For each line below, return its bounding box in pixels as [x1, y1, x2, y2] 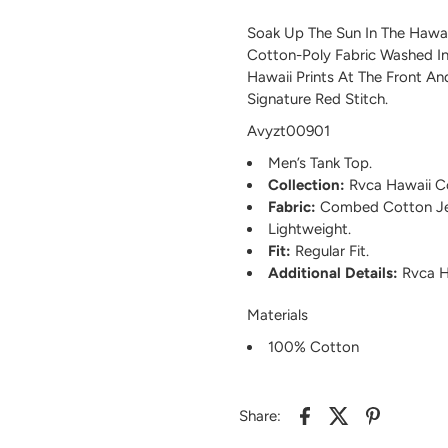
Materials [246, 306, 308, 325]
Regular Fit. [290, 242, 369, 261]
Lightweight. [267, 220, 351, 239]
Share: [238, 407, 281, 426]
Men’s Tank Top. [267, 154, 372, 173]
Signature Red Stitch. [246, 90, 388, 109]
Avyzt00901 [246, 122, 330, 141]
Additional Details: [267, 264, 398, 283]
